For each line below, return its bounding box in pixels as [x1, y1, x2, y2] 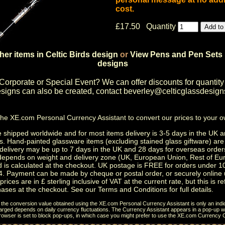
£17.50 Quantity [116, 22, 178, 31]
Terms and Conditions [98, 185, 167, 193]
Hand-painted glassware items [7, 137, 103, 145]
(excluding [103, 137, 140, 145]
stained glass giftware [140, 137, 209, 145]
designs [97, 59, 128, 68]
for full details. [167, 185, 213, 193]
